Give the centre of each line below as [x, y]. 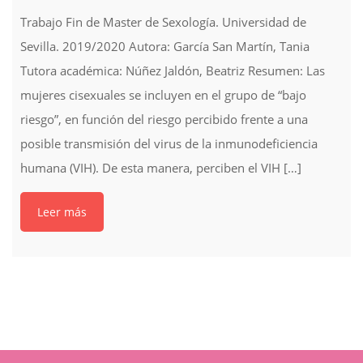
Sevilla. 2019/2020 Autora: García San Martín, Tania [165, 46]
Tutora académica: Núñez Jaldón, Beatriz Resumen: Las [173, 70]
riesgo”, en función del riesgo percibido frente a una [164, 119]
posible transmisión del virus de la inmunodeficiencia [169, 143]
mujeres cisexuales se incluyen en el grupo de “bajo [163, 94]
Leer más [62, 211]
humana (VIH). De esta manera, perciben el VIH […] [161, 167]
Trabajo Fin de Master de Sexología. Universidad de [163, 21]
